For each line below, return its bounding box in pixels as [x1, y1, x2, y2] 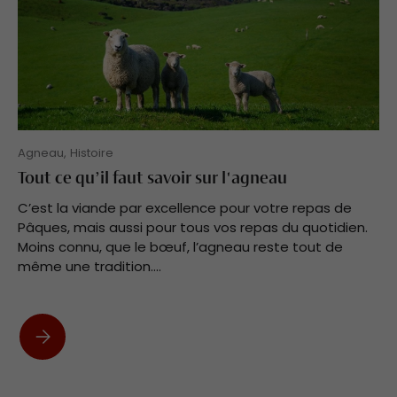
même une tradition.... [18, 257, 161, 276]
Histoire [70, 144, 113, 162]
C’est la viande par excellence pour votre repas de [18, 198, 352, 218]
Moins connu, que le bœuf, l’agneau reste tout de [18, 237, 343, 257]
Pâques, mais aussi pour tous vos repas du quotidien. [18, 218, 368, 237]
